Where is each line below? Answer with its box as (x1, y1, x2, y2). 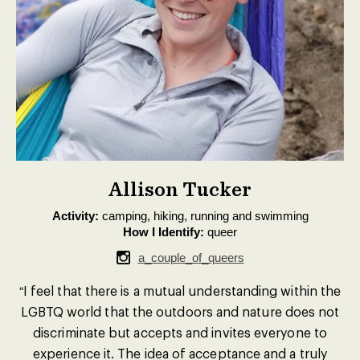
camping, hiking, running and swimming (98, 209, 309, 223)
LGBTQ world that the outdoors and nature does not (20, 304, 340, 319)
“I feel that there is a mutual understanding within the (18, 283, 342, 298)
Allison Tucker (108, 177, 252, 201)
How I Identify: (123, 225, 204, 239)
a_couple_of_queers (137, 251, 244, 264)
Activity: (51, 209, 99, 223)
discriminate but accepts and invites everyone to (33, 325, 327, 340)
